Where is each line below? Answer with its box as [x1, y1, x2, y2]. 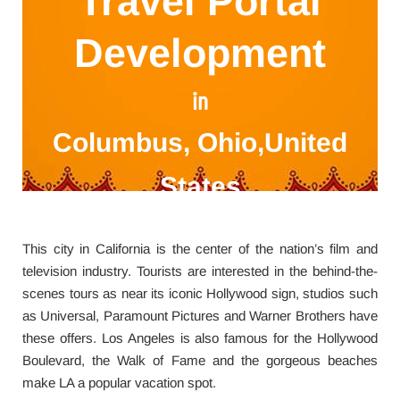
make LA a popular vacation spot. [22, 375, 216, 390]
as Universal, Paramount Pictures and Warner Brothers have [22, 308, 378, 323]
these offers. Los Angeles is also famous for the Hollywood [22, 330, 378, 346]
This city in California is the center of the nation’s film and [22, 241, 378, 256]
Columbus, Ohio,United [53, 128, 347, 157]
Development [74, 30, 326, 76]
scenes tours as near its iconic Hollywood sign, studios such [22, 286, 378, 301]
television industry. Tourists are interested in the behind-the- [22, 263, 378, 279]
